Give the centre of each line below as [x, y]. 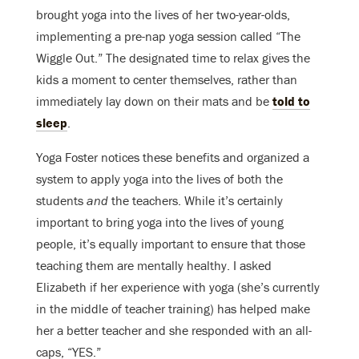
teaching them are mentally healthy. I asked [154, 266]
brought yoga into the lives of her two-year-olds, [163, 15]
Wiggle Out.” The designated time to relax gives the [173, 58]
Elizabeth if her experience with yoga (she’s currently [178, 287]
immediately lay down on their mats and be [154, 101]
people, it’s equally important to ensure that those [171, 244]
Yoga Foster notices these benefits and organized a [173, 157]
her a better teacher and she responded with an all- [174, 331]
